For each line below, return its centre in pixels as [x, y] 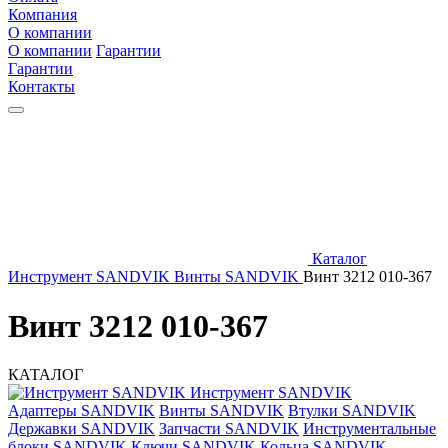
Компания [42, 15]
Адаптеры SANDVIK [81, 411]
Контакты [41, 87]
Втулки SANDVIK [352, 411]
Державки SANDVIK [81, 429]
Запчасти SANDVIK [229, 429]
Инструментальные [369, 429]
